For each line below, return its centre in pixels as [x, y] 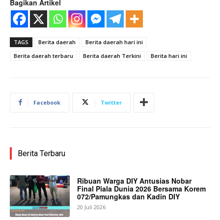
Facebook [47, 102]
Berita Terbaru [41, 153]
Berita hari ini [169, 55]
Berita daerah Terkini [112, 55]
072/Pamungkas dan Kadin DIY [129, 196]
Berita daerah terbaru [43, 55]
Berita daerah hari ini [114, 42]
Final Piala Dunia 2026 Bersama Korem [142, 188]
